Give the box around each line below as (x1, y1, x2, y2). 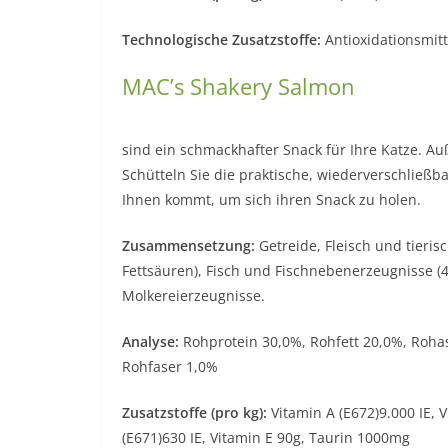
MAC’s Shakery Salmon (122, 70, 355, 101)
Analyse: (122, 331, 179, 351)
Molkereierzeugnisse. (122, 285, 265, 305)
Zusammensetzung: (122, 235, 255, 255)
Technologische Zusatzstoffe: (122, 29, 321, 49)
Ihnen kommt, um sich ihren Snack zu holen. (122, 189, 421, 209)
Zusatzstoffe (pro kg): (122, 402, 267, 422)
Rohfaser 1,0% (122, 356, 218, 376)
